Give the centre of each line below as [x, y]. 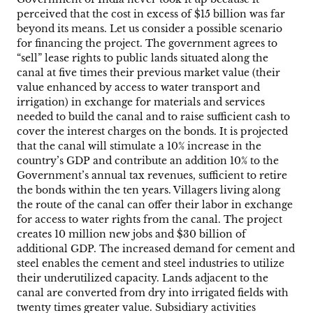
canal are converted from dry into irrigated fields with [153, 293]
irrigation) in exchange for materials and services [141, 102]
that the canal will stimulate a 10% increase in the [139, 146]
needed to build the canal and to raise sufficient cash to [153, 117]
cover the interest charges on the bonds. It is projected [152, 132]
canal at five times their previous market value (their [148, 73]
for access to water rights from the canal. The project [150, 220]
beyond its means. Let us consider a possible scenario [150, 29]
